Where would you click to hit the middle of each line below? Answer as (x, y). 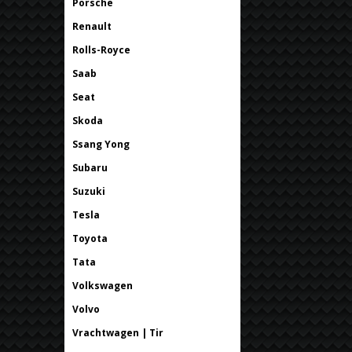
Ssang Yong (101, 144)
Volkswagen (103, 285)
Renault (92, 26)
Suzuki (89, 191)
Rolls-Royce (101, 49)
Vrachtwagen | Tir (118, 332)
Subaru (90, 167)
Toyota (90, 238)
